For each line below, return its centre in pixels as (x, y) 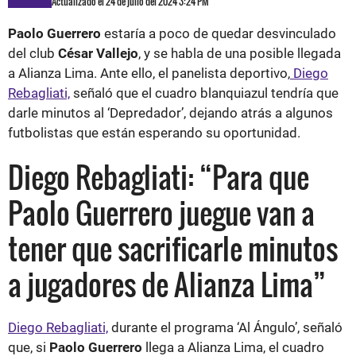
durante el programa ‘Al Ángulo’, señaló (225, 327)
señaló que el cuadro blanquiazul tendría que (204, 93)
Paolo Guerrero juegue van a (161, 212)
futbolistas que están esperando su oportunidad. (154, 132)
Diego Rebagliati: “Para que (159, 176)
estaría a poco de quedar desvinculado (219, 33)
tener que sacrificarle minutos (173, 248)
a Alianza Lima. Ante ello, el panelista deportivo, (149, 73)
